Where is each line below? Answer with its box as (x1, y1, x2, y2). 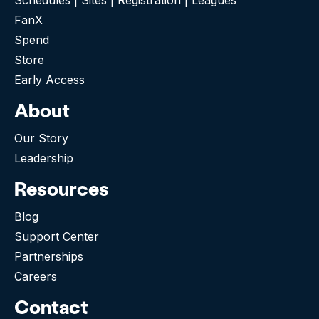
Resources (14, 175, 109, 201)
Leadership (14, 150, 73, 165)
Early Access (14, 72, 85, 87)
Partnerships (14, 249, 83, 263)
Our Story (14, 130, 68, 145)
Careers (14, 268, 57, 283)
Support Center (14, 229, 99, 244)
